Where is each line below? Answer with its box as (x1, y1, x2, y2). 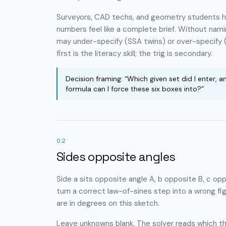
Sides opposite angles (56, 149, 176, 164)
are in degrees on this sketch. (56, 198, 159, 208)
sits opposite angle (78, 174, 149, 184)
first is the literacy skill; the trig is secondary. (56, 48, 212, 59)
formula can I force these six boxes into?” (66, 84, 204, 93)
